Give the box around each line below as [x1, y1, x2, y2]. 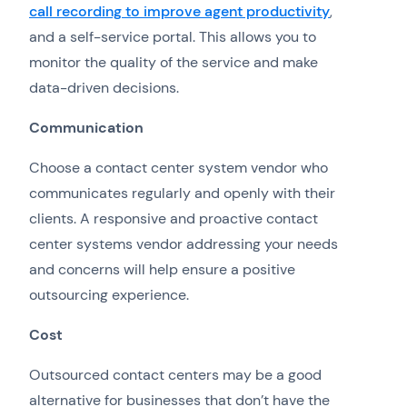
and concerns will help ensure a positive [29, 260, 295, 280]
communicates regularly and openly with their [29, 184, 335, 203]
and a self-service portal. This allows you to [29, 27, 316, 47]
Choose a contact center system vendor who [29, 158, 328, 178]
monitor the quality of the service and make [29, 53, 318, 73]
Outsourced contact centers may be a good [29, 365, 322, 385]
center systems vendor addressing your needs [29, 234, 338, 254]
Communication [29, 118, 144, 138]
